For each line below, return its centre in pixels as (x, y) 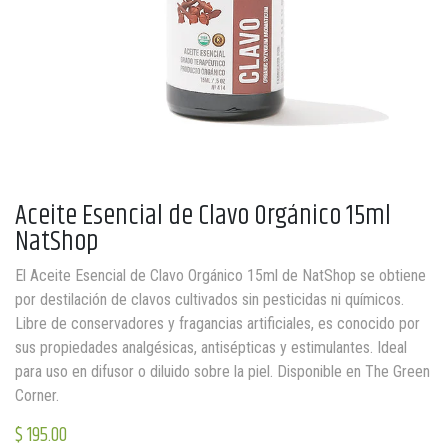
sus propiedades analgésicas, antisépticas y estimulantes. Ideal (211, 347)
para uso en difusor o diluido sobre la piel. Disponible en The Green (222, 371)
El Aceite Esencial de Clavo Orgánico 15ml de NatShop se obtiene (220, 275)
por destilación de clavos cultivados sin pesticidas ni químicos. (209, 299)
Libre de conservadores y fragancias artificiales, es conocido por (217, 323)
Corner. (37, 395)
